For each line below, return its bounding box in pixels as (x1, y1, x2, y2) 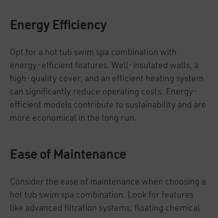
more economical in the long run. (10, 114, 137, 123)
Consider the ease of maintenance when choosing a (10, 178, 206, 186)
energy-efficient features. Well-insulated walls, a (10, 61, 199, 70)
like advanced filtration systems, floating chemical (10, 204, 200, 213)
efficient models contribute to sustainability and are (10, 101, 206, 109)
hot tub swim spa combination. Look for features (10, 191, 194, 200)
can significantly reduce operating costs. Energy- (10, 88, 198, 96)
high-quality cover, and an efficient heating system (10, 74, 203, 83)
